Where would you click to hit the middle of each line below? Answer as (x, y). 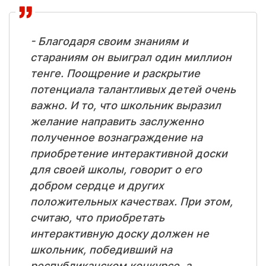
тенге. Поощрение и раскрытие (115, 73)
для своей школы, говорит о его (116, 170)
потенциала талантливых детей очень (133, 89)
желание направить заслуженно (117, 121)
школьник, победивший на (101, 250)
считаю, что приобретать (97, 218)
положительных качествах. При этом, (132, 202)
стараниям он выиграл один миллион (131, 57)
